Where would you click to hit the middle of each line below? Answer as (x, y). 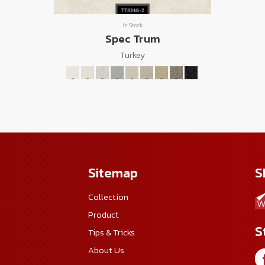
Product (104, 214)
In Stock (132, 25)
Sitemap (113, 172)
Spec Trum (132, 38)
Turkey (132, 55)
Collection (109, 197)
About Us (106, 250)
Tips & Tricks (112, 232)
